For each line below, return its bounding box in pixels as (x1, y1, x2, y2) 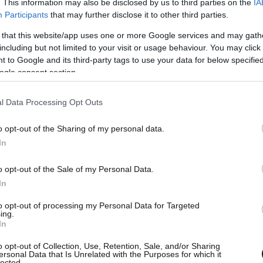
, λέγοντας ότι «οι (129, 248, 214, 259)
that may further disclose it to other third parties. (48, 9, 228, 19)
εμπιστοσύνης (58, 248, 129, 259)
